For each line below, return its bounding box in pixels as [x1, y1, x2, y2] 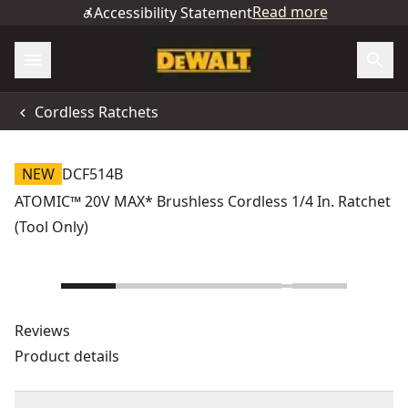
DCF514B [62, 164, 123, 184]
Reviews [15, 321, 70, 341]
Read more [251, 2, 328, 22]
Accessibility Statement [93, 3, 252, 23]
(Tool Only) [15, 217, 88, 237]
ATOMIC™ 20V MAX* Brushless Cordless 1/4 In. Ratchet [15, 191, 391, 211]
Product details [15, 346, 119, 366]
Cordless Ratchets [35, 101, 158, 122]
